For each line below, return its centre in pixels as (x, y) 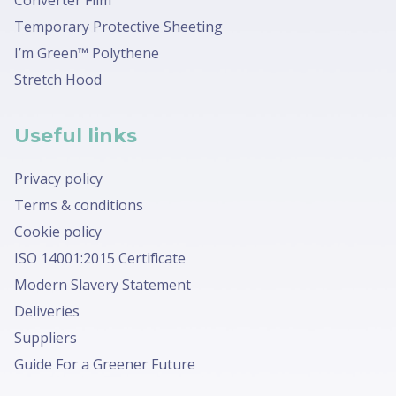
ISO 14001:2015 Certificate (100, 258)
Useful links (76, 135)
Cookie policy (58, 231)
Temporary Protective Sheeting (118, 26)
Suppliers (46, 337)
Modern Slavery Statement (103, 284)
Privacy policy (58, 178)
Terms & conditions (79, 205)
